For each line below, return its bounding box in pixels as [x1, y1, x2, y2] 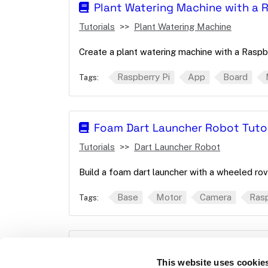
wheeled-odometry [94, 240, 199, 254]
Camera [200, 191, 232, 202]
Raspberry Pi [117, 72, 170, 82]
